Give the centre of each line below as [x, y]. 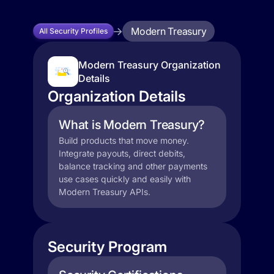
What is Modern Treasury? [132, 125]
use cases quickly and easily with [125, 179]
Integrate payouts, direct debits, [122, 153]
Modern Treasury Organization [150, 65]
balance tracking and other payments [133, 166]
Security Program [107, 247]
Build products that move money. [124, 140]
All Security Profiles [73, 31]
